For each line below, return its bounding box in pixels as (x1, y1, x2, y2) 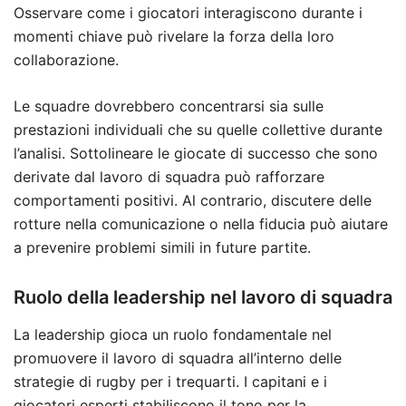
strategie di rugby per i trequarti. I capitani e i (14, 372, 327, 391)
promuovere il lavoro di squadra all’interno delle (14, 349, 342, 368)
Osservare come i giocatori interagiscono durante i (14, 4, 362, 23)
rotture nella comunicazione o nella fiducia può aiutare (14, 215, 388, 234)
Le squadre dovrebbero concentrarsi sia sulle (14, 97, 324, 116)
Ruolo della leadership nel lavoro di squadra (14, 286, 392, 309)
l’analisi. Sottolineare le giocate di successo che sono (14, 144, 378, 163)
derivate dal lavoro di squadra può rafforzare (14, 168, 324, 187)
